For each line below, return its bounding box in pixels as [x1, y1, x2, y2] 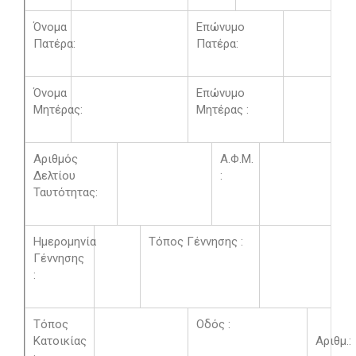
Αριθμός [33, 152, 78, 166]
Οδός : [196, 317, 230, 331]
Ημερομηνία [33, 234, 96, 249]
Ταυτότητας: [33, 185, 98, 199]
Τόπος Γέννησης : [149, 234, 243, 249]
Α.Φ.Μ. [220, 152, 253, 166]
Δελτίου [33, 168, 75, 183]
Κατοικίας [33, 334, 87, 348]
